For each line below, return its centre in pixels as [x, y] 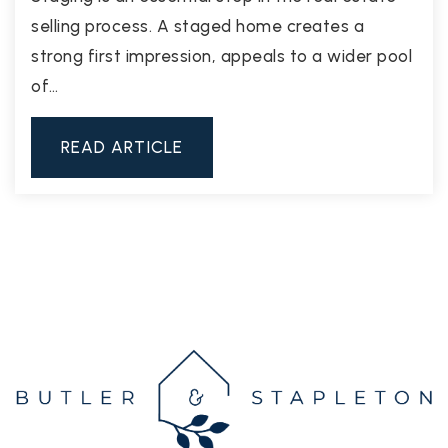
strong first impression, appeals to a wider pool [221, 56]
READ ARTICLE [122, 147]
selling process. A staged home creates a [197, 26]
